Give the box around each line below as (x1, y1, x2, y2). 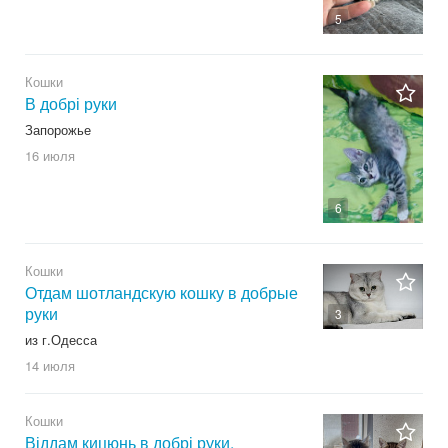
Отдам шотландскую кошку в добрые (25, 281, 298, 305)
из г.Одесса (25, 330, 97, 350)
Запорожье (25, 120, 91, 140)
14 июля (25, 356, 75, 376)
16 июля (25, 146, 75, 166)
